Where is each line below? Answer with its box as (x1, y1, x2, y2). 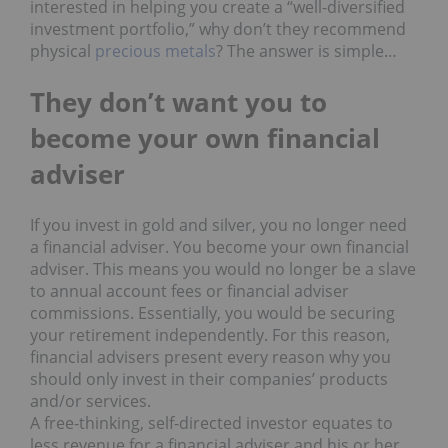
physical (30, 40, 95, 63)
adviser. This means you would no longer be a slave (30, 258, 416, 281)
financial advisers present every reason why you (30, 346, 391, 369)
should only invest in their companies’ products (30, 368, 388, 391)
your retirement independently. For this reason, (30, 324, 390, 347)
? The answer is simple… (216, 40, 397, 63)
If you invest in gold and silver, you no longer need (30, 214, 407, 237)
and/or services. (30, 390, 151, 413)
